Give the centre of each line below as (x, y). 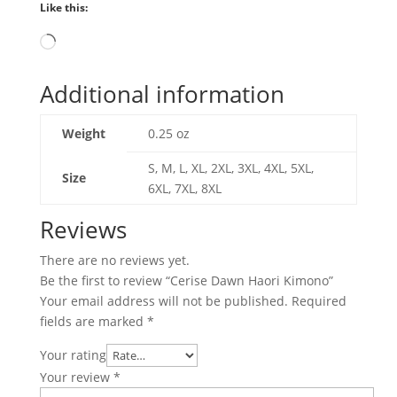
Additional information (162, 93)
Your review (76, 377)
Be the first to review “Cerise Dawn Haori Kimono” (186, 280)
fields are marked (93, 321)
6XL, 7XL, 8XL (184, 188)
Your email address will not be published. (163, 300)
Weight (83, 133)
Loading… (83, 43)
